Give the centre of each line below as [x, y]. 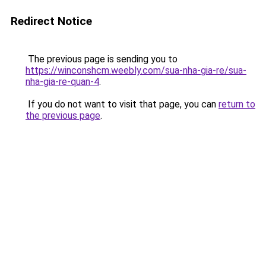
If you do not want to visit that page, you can [122, 104]
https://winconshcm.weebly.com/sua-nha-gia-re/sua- [136, 70]
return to [237, 104]
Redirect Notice [51, 21]
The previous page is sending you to [102, 59]
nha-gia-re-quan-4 [62, 82]
